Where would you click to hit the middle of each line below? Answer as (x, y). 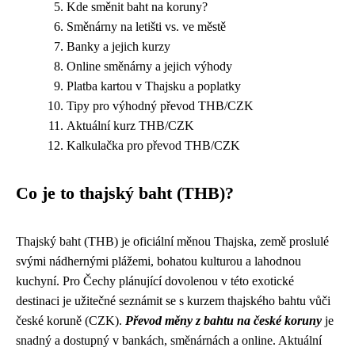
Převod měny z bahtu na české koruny (223, 321)
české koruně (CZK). (71, 321)
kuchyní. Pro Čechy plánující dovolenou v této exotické (155, 281)
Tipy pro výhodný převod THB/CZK (160, 106)
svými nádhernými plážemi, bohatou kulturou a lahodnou (158, 261)
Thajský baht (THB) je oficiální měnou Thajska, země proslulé (172, 241)
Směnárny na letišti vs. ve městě (146, 27)
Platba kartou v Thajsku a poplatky (154, 86)
